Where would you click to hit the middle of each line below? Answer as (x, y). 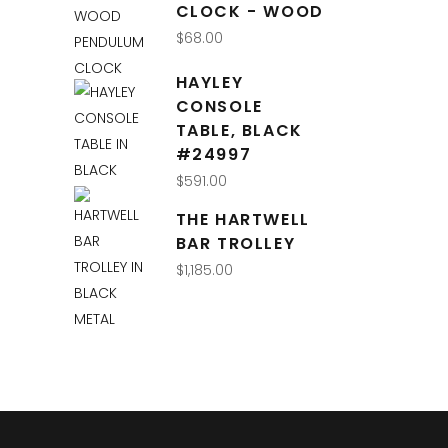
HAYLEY (209, 83)
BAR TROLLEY (235, 244)
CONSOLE (219, 107)
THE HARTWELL (242, 220)
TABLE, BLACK (239, 131)
